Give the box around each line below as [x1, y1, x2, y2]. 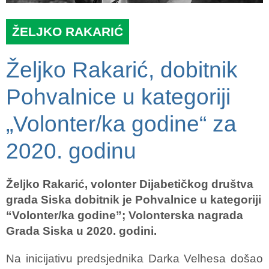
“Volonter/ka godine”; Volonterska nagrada [6, 209, 243, 222]
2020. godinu [6, 139, 136, 163]
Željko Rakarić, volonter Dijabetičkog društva [6, 178, 253, 190]
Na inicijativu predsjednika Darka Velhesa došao [6, 252, 263, 265]
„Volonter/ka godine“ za [6, 112, 237, 136]
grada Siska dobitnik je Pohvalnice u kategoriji [6, 193, 261, 206]
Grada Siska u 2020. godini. [6, 225, 157, 237]
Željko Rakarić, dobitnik [6, 58, 238, 82]
